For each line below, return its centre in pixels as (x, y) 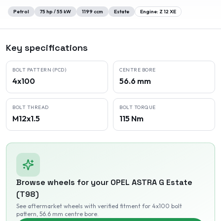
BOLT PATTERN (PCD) (39, 70)
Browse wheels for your (63, 182)
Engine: (150, 12)
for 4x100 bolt (161, 206)
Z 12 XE (168, 12)
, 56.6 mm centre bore (67, 214)
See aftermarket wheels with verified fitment (78, 206)
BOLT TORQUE (138, 107)
